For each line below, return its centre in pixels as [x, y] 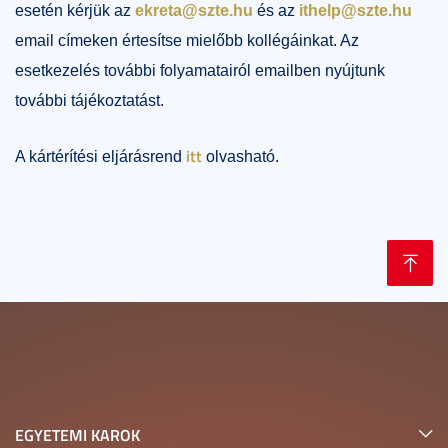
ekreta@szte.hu [194, 10]
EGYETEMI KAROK [77, 434]
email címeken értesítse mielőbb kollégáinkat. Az [187, 40]
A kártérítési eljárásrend [98, 156]
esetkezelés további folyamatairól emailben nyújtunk [200, 70]
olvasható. [242, 156]
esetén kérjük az [75, 10]
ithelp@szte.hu [355, 10]
